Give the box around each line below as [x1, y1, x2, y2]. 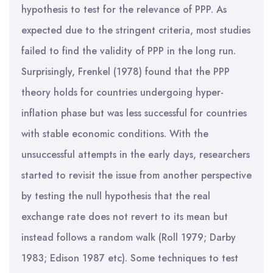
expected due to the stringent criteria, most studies [21, 23, 250, 37]
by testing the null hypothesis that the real [21, 189, 210, 203]
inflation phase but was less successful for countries [21, 106, 247, 120]
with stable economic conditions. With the [21, 127, 208, 141]
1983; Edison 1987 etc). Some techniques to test [21, 251, 238, 265]
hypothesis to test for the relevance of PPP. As [21, 2, 227, 16]
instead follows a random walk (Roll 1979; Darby [21, 230, 236, 244]
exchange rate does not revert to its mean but [21, 210, 228, 224]
